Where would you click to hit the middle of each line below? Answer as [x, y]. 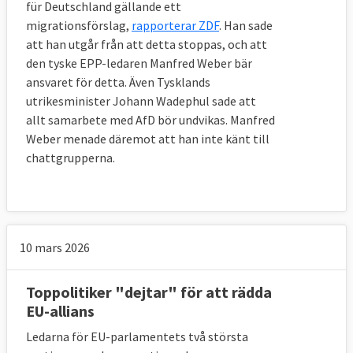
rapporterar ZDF [175, 25]
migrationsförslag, [79, 25]
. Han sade [246, 25]
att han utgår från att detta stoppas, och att [147, 44]
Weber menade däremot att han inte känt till [148, 138]
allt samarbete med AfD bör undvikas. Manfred [150, 119]
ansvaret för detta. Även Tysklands [118, 82]
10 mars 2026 [55, 247]
